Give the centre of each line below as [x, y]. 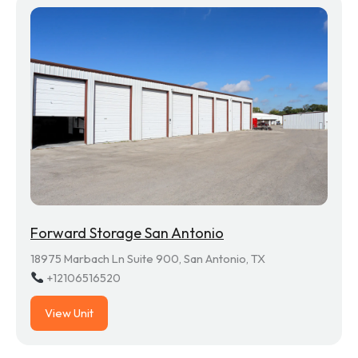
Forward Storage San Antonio [127, 233]
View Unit [69, 312]
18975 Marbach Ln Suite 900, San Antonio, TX [148, 258]
